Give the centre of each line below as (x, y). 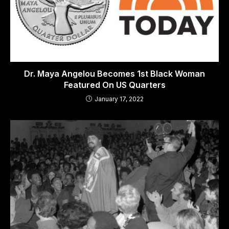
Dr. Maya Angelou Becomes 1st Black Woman (114, 74)
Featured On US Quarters (114, 85)
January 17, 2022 (119, 99)
